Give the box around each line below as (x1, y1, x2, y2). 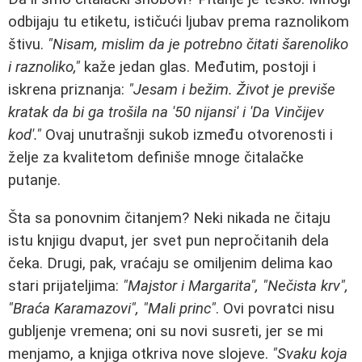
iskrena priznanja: (8, 81, 128, 99)
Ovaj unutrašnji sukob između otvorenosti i (41, 126, 333, 145)
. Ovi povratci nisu (216, 300, 335, 318)
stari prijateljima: (8, 277, 123, 296)
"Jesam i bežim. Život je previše (128, 81, 335, 99)
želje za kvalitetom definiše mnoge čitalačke (8, 149, 304, 167)
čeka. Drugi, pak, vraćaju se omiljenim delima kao (8, 255, 333, 273)
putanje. (8, 171, 61, 190)
